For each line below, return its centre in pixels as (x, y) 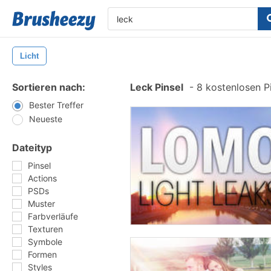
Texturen (45, 229)
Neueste (46, 119)
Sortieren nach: (49, 87)
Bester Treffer (56, 105)
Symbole (45, 242)
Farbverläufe (53, 216)
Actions (42, 178)
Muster (41, 204)
